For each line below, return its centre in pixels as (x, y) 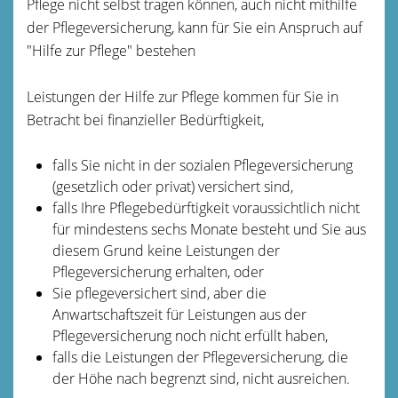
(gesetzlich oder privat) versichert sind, (172, 186)
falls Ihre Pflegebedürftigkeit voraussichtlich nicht (206, 207)
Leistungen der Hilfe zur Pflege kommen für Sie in (183, 96)
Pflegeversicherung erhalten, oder (158, 271)
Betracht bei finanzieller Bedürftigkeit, (145, 119)
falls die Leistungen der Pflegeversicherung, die (200, 357)
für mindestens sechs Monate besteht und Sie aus (209, 229)
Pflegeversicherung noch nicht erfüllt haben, (190, 335)
